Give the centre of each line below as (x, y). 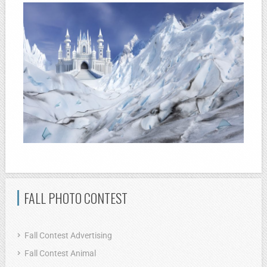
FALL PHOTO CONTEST (76, 198)
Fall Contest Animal (60, 253)
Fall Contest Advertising (68, 235)
